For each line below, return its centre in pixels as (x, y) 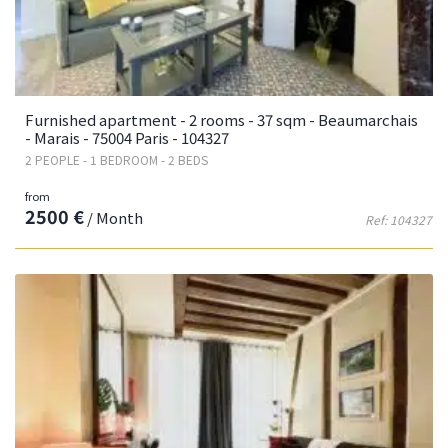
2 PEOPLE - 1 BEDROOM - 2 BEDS (116, 160)
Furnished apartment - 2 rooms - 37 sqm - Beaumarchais (221, 120)
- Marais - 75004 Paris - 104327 (127, 138)
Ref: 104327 (398, 220)
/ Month (113, 218)
